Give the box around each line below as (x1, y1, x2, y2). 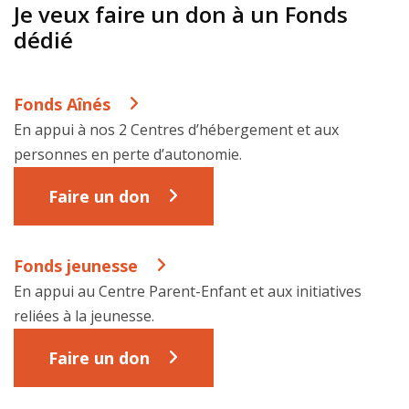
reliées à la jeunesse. (14, 306, 154, 327)
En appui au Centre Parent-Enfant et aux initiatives (14, 281, 362, 302)
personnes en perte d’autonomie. (14, 143, 242, 164)
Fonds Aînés (14, 92, 110, 115)
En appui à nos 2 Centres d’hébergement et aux (14, 119, 339, 140)
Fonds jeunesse (14, 255, 138, 278)
